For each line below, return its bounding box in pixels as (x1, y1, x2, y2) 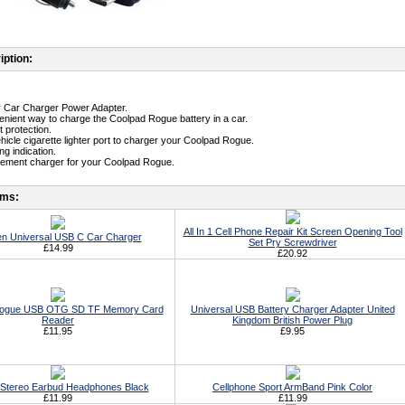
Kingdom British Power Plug (232, 315, 353, 325)
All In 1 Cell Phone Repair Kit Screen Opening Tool (183, 226, 402, 237)
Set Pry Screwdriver (248, 237, 337, 248)
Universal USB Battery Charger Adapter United (190, 304, 395, 315)
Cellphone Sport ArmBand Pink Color (212, 381, 372, 392)
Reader (42, 315, 74, 325)
